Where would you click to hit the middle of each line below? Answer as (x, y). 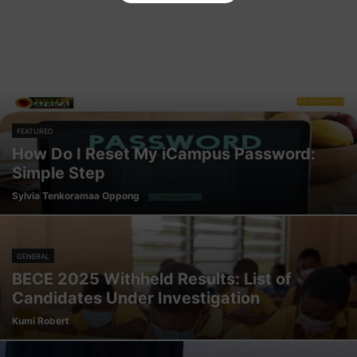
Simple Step (59, 173)
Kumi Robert (41, 321)
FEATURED (35, 131)
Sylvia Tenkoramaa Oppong (76, 196)
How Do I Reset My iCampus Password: (164, 154)
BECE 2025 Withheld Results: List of (152, 279)
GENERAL (33, 256)
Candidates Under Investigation (136, 298)
